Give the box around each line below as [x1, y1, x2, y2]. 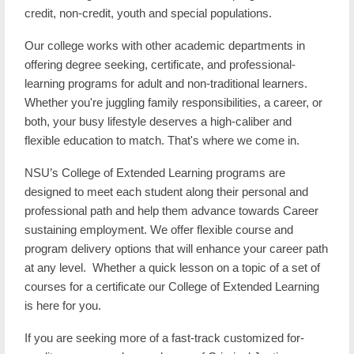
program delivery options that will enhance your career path [24, 242, 328, 255]
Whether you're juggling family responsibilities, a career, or [24, 96, 322, 109]
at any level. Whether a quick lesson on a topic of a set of [24, 261, 320, 274]
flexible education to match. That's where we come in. [24, 134, 299, 147]
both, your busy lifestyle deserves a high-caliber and [24, 115, 292, 128]
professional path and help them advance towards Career [24, 204, 318, 217]
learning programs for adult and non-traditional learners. [24, 77, 307, 90]
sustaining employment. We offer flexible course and [24, 223, 293, 236]
